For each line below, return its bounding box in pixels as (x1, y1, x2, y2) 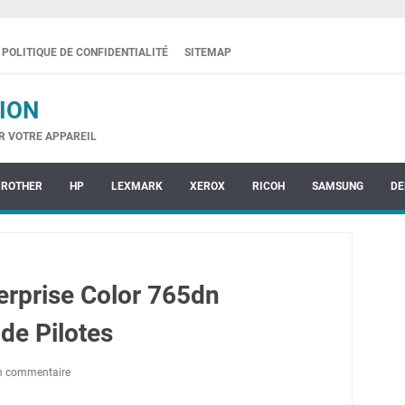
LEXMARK (111, 180, 163, 193)
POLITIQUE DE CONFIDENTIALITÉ (2, 46, 168, 59)
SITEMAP (184, 46, 231, 59)
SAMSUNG (312, 180, 363, 193)
